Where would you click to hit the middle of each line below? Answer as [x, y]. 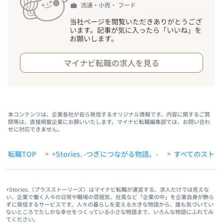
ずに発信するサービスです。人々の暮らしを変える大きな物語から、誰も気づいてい [110, 204]
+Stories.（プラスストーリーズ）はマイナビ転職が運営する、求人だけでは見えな [108, 189]
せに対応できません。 [35, 129]
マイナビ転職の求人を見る [111, 62]
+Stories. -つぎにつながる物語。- [105, 154]
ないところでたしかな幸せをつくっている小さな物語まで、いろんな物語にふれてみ [110, 211]
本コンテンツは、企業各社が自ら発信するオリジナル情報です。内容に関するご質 [109, 114]
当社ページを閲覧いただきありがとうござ [136, 21]
